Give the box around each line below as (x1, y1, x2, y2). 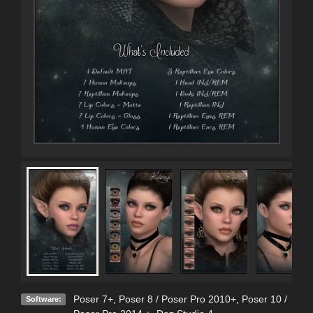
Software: (25, 294, 61, 303)
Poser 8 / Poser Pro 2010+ (118, 293, 236, 305)
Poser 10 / (241, 293, 287, 305)
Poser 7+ (73, 293, 113, 305)
